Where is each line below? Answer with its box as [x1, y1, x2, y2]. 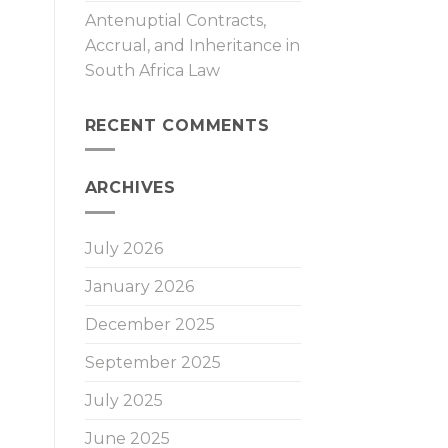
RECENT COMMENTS [84, 115, 270, 135]
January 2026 [84, 276, 194, 296]
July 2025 [84, 390, 163, 410]
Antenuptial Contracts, [84, 10, 266, 30]
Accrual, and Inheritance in [84, 35, 300, 55]
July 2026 [84, 238, 163, 258]
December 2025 [84, 314, 215, 334]
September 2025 [84, 352, 221, 372]
